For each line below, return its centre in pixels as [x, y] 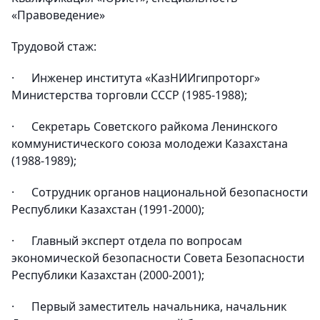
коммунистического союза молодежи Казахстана [150, 144]
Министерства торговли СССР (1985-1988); [129, 95]
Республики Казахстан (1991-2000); [108, 209]
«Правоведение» [58, 15]
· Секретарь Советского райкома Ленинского [145, 126]
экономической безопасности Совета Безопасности [158, 258]
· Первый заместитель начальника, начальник [149, 306]
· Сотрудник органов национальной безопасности [160, 192]
